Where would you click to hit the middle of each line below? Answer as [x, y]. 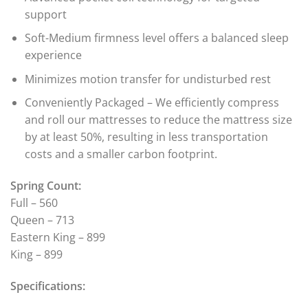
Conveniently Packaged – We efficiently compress [152, 103]
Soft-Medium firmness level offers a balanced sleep [156, 38]
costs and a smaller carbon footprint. [121, 154]
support [45, 14]
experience [53, 55]
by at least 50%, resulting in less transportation [146, 137]
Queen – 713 [42, 220]
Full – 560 [34, 203]
